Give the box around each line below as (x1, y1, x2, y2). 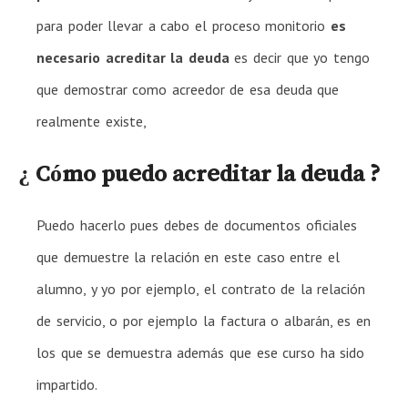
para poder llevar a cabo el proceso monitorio (36, 15, 331, 35)
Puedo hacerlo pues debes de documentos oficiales (36, 215, 357, 234)
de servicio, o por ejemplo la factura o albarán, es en (36, 311, 372, 330)
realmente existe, (36, 111, 147, 130)
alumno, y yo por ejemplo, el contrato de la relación (36, 279, 366, 298)
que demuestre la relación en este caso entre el (36, 247, 340, 266)
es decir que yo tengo (229, 47, 370, 66)
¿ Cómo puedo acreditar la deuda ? (18, 160, 381, 185)
